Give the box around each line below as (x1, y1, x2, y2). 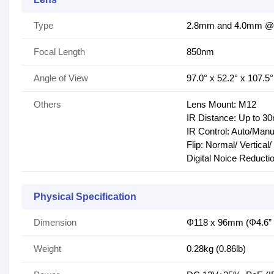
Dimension (34, 217, 76, 228)
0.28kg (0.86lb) (187, 243, 246, 254)
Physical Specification (34, 191, 136, 202)
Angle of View (34, 73, 88, 83)
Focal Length (34, 46, 85, 57)
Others (34, 99, 61, 109)
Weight (34, 243, 61, 254)
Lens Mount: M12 (187, 99, 256, 109)
